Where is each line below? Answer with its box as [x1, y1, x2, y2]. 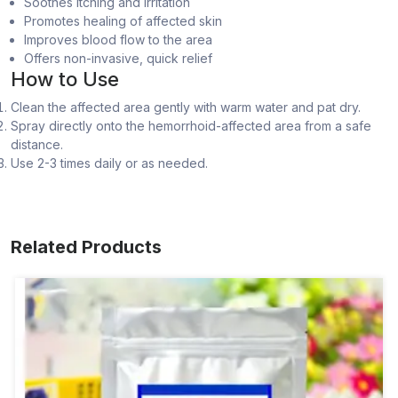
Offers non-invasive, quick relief [24, 50, 212, 66]
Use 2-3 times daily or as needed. [11, 155, 208, 171]
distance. [11, 136, 63, 152]
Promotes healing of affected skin [24, 12, 222, 28]
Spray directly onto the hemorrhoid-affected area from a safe [11, 117, 371, 133]
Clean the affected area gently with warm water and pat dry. [11, 99, 361, 115]
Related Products [11, 235, 162, 258]
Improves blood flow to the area [24, 31, 212, 47]
